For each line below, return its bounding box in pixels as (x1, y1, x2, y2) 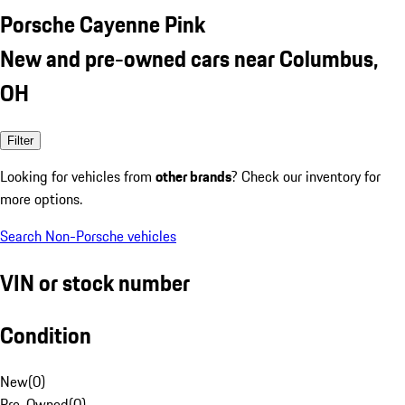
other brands (155, 165, 231, 187)
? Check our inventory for (231, 165, 381, 187)
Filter (7, 133, 33, 147)
